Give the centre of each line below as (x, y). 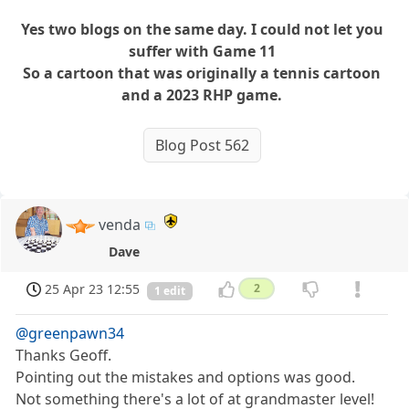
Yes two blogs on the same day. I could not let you (202, 29)
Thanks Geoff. (64, 356)
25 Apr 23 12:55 (93, 289)
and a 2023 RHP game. (202, 94)
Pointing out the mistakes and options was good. (186, 378)
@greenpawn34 (70, 334)
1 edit (170, 291)
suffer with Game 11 (202, 51)
